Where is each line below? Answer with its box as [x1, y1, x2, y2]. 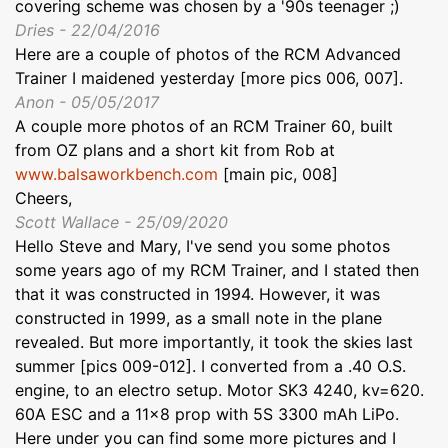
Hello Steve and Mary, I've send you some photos [15, 236, 390, 257]
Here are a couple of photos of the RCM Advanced [15, 44, 401, 65]
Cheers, [15, 188, 72, 209]
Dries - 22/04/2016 [15, 20, 160, 41]
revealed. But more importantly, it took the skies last [15, 332, 413, 353]
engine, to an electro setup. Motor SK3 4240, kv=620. [15, 380, 424, 401]
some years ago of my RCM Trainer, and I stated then [15, 260, 419, 281]
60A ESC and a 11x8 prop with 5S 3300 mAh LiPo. [15, 404, 399, 425]
